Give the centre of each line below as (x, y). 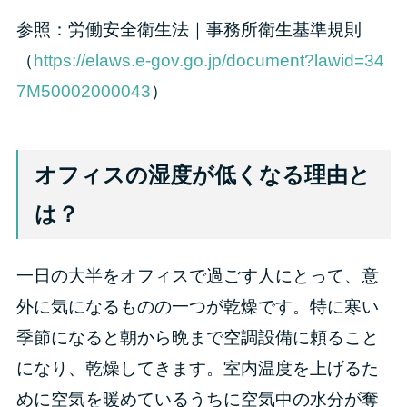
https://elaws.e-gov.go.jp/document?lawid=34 (208, 60)
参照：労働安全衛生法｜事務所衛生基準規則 (189, 29)
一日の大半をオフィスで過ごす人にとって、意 (197, 276)
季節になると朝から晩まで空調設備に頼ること (197, 338)
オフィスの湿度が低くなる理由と (202, 175)
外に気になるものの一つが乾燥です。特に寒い (197, 307)
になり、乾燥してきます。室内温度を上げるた (197, 369)
